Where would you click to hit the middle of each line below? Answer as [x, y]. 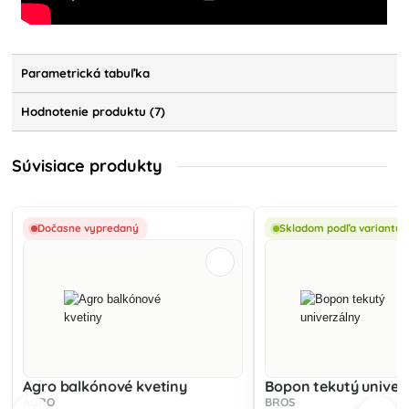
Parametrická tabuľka [86, 73]
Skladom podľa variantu [341, 228]
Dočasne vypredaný [89, 228]
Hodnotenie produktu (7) [94, 112]
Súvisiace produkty [88, 166]
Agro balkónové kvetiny [105, 387]
